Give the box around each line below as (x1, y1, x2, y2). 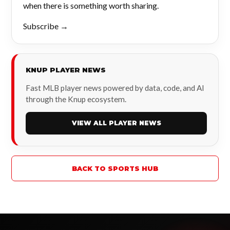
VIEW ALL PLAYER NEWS (71, 119, 161, 127)
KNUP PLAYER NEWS (26, 66, 106, 74)
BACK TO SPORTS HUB (72, 164, 158, 172)
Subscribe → (23, 21, 68, 31)
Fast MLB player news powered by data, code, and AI (26, 83, 204, 92)
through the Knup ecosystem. (26, 94, 126, 104)
